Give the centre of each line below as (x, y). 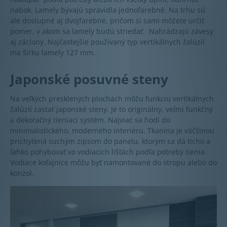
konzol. (22, 173)
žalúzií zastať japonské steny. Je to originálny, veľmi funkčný (111, 109)
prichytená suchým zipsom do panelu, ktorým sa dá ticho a (110, 141)
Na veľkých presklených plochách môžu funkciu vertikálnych (112, 98)
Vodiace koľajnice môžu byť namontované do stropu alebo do (113, 162)
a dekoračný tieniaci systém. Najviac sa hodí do (90, 120)
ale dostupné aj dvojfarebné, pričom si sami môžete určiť (107, 20)
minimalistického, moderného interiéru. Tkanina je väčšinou (112, 130)
